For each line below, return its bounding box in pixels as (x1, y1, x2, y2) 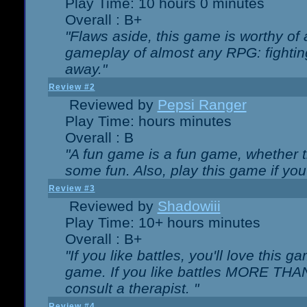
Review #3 (48, 184, 95, 193)
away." (64, 61, 107, 77)
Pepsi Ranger (157, 97, 247, 112)
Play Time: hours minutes (64, 113, 232, 129)
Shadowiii (157, 198, 221, 214)
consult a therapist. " (64, 280, 199, 296)
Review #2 (48, 82, 95, 92)
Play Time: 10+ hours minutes (64, 214, 260, 230)
